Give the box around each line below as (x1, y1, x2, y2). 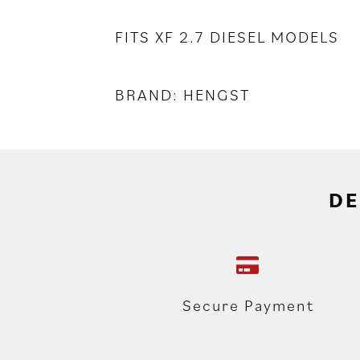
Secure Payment (182, 294, 315, 316)
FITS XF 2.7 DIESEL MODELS (115, 26, 339, 47)
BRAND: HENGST (115, 84, 250, 105)
